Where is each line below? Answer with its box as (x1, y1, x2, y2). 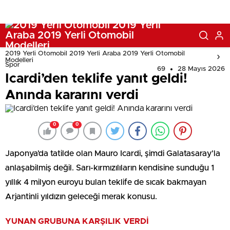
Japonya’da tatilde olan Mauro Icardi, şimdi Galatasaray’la (5, 149, 220, 158)
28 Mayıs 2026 (178, 66, 225, 72)
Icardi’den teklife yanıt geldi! (5, 72, 187, 85)
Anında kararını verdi (5, 88, 139, 102)
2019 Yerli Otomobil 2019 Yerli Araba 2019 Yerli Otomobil (5, 50, 185, 57)
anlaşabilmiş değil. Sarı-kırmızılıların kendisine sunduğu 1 (5, 164, 214, 172)
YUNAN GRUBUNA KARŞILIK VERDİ (5, 217, 149, 225)
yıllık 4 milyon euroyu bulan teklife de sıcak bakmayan (5, 178, 206, 186)
